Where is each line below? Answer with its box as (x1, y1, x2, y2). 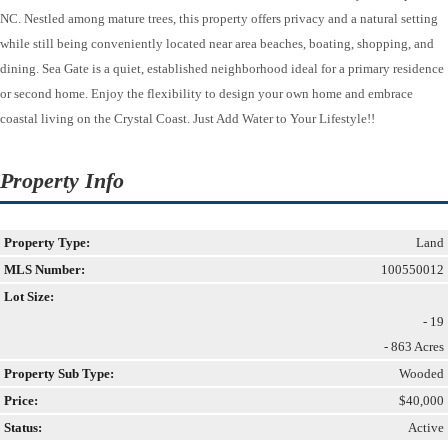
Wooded (399, 365, 444, 381)
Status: (4, 419, 42, 435)
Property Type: (4, 234, 90, 250)
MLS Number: (4, 261, 85, 277)
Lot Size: (4, 288, 54, 304)
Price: (4, 392, 38, 408)
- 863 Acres (384, 338, 444, 354)
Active (408, 419, 444, 435)
